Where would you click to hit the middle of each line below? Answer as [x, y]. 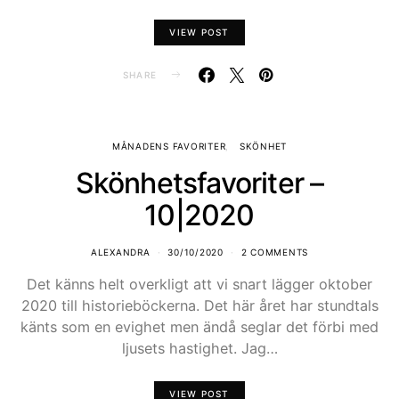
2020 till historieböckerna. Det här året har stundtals [199, 306]
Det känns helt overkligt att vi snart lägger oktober [199, 285]
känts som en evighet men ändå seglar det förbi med [199, 327]
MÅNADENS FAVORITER [169, 147]
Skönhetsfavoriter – [199, 183]
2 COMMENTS [275, 252]
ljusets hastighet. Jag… [199, 349]
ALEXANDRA [120, 252]
